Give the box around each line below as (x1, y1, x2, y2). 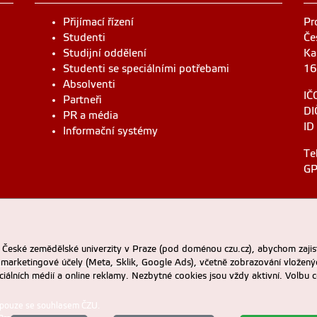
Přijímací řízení (63, 16, 134, 28)
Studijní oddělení (63, 47, 146, 59)
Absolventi (63, 79, 115, 90)
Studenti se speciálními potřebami (63, 63, 229, 74)
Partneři (63, 94, 102, 105)
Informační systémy (63, 125, 158, 137)
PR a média (63, 110, 118, 121)
